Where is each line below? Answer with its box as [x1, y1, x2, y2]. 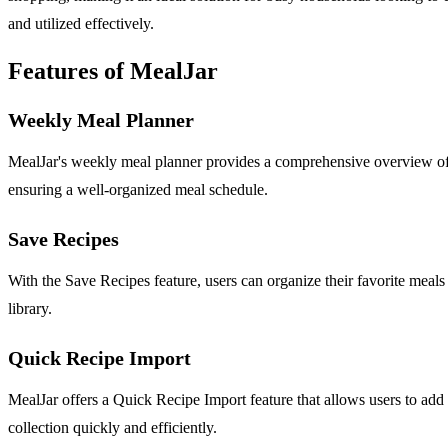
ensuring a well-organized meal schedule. [8, 180, 268, 198]
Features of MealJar [8, 57, 218, 84]
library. [8, 299, 52, 317]
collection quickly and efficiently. [8, 418, 217, 436]
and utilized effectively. [8, 14, 154, 32]
